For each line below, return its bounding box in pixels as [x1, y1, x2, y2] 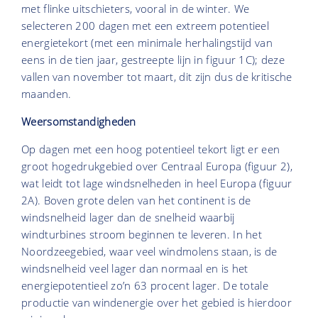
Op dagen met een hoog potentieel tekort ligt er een [21, 142, 280, 157]
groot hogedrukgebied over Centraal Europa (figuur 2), [21, 159, 292, 174]
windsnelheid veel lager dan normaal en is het [21, 261, 248, 276]
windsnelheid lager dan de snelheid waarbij [21, 210, 235, 225]
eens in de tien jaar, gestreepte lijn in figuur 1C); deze [21, 53, 285, 67]
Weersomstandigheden [21, 114, 136, 129]
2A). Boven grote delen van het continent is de [21, 193, 251, 208]
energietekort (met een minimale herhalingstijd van [21, 35, 273, 50]
